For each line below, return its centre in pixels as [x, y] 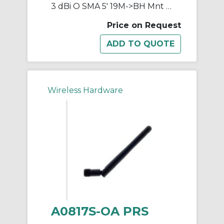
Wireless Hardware [85, 90]
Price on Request [144, 25]
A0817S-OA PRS [100, 211]
